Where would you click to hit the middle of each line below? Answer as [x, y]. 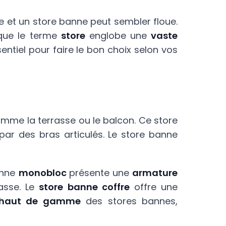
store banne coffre [84, 187]
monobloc [44, 173]
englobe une [118, 36]
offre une [154, 187]
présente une [101, 173]
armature [155, 173]
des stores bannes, [129, 201]
